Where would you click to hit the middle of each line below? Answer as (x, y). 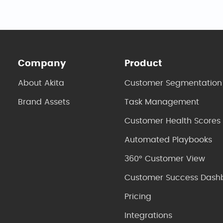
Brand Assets (44, 102)
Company (42, 63)
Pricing (138, 196)
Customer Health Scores (172, 121)
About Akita (41, 83)
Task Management (162, 102)
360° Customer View (165, 159)
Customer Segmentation (173, 83)
